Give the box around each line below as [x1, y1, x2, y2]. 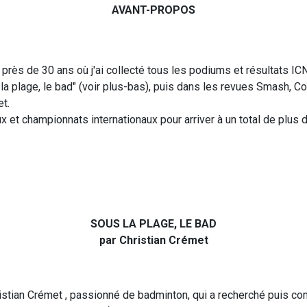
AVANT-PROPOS [112, 3, 195, 17]
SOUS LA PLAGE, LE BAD [90, 217, 217, 231]
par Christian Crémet [99, 234, 208, 247]
